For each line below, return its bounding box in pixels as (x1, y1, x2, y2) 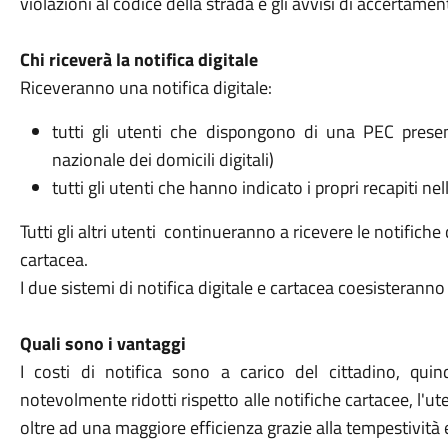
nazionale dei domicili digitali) (51, 146, 274, 173)
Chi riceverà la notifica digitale (19, 46, 258, 73)
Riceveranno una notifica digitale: (19, 74, 272, 101)
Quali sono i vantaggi (19, 330, 186, 357)
